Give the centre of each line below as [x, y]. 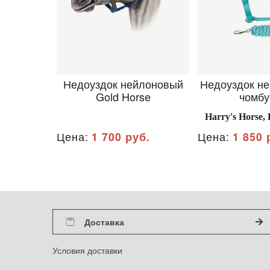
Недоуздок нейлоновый [123, 84]
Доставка [104, 221]
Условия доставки [87, 250]
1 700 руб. [121, 137]
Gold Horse [123, 96]
